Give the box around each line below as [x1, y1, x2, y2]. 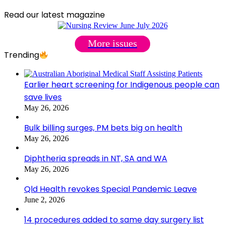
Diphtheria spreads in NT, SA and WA [24, 152, 167, 164]
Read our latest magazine [4, 9, 105, 21]
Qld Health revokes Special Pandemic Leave [24, 183, 197, 195]
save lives [24, 91, 62, 103]
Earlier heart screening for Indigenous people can [24, 78, 219, 90]
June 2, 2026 [24, 195, 65, 204]
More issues [88, 37, 137, 49]
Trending [4, 49, 39, 61]
